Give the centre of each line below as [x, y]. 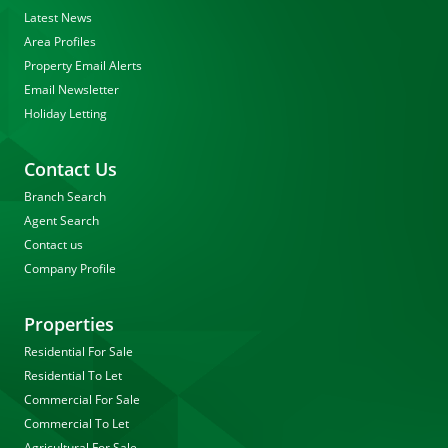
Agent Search [61, 220]
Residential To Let [73, 375]
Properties [69, 324]
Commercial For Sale [82, 399]
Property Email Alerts [83, 65]
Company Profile [70, 268]
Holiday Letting [65, 113]
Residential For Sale [78, 351]
